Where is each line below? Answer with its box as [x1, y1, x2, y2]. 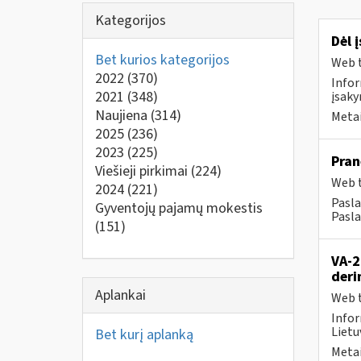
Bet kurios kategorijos [95, 50, 230, 70]
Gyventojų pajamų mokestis [95, 198, 263, 218]
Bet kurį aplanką [95, 324, 193, 345]
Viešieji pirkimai [95, 161, 191, 181]
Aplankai [95, 284, 146, 305]
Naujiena [95, 106, 151, 126]
